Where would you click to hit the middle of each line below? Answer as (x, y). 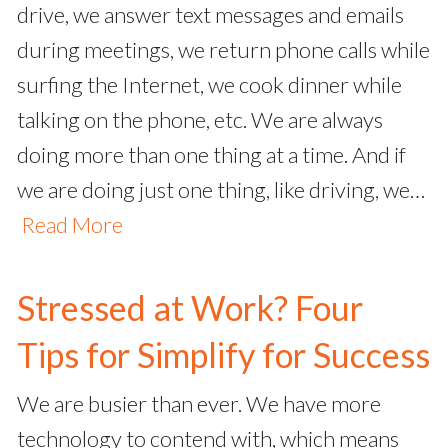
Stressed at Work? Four (190, 308)
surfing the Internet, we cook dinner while (209, 85)
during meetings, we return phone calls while (223, 50)
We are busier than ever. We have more (199, 404)
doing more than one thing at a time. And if (211, 155)
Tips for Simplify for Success (223, 355)
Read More (72, 225)
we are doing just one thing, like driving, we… (221, 190)
